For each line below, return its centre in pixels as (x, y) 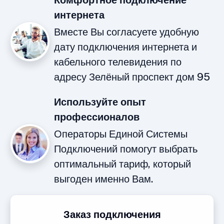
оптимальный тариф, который (122, 164)
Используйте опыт (100, 102)
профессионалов (97, 117)
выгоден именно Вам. (103, 179)
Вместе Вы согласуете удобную (126, 32)
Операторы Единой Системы (121, 134)
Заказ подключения (112, 215)
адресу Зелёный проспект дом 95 (132, 77)
